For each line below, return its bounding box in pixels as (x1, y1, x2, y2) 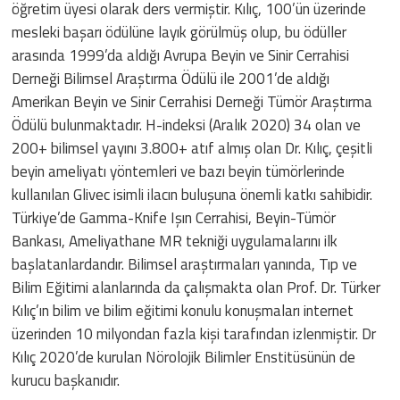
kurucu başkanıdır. (12, 369, 121, 393)
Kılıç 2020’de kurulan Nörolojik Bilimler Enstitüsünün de (12, 346, 356, 370)
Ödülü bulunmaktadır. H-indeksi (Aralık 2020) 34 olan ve (12, 113, 362, 137)
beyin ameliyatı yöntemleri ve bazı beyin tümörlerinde (12, 160, 346, 184)
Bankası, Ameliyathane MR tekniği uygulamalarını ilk (12, 229, 338, 254)
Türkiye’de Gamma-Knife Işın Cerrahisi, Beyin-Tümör (12, 206, 337, 230)
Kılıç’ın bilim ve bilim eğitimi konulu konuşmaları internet (12, 299, 354, 323)
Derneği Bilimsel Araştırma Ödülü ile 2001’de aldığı (12, 67, 330, 91)
